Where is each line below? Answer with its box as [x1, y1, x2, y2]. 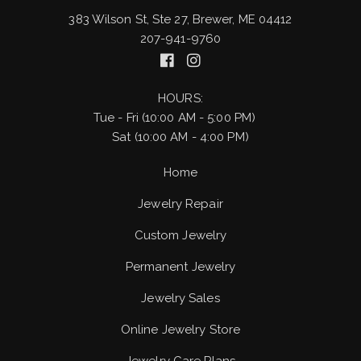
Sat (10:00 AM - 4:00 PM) [112, 130, 249, 144]
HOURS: [158, 91, 203, 106]
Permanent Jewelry [125, 259, 236, 274]
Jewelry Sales [141, 291, 220, 305]
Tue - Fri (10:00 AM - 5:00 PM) [93, 110, 256, 125]
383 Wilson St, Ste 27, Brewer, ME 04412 [68, 12, 293, 27]
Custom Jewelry [134, 228, 227, 243]
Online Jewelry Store [120, 322, 241, 337]
